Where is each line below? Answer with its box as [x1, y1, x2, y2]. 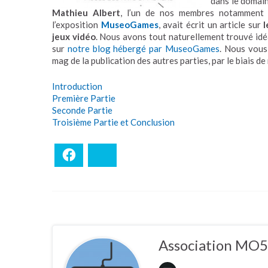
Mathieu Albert [52, 7, 120, 18]
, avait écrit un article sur [158, 19, 264, 30]
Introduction [52, 80, 102, 92]
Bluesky [111, 150, 140, 160]
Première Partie [52, 92, 115, 103]
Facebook [77, 150, 113, 160]
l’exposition [52, 19, 101, 30]
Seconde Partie [52, 104, 112, 115]
